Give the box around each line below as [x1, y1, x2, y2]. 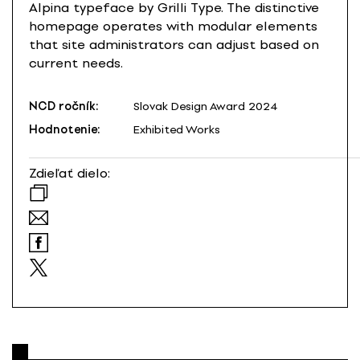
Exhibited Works [133, 123, 220, 137]
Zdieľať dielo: [29, 166, 110, 182]
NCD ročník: [29, 100, 99, 114]
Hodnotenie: [29, 123, 100, 137]
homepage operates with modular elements [29, 18, 317, 35]
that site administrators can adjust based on [29, 37, 319, 53]
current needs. [29, 55, 123, 72]
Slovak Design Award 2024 [133, 100, 278, 114]
